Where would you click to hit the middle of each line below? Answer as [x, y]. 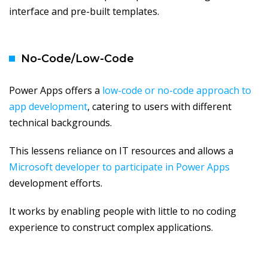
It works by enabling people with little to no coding [123, 211]
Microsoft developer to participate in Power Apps [119, 167]
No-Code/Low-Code [77, 59]
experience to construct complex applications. [111, 228]
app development [48, 107]
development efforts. [56, 183]
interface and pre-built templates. [84, 12]
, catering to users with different [159, 107]
